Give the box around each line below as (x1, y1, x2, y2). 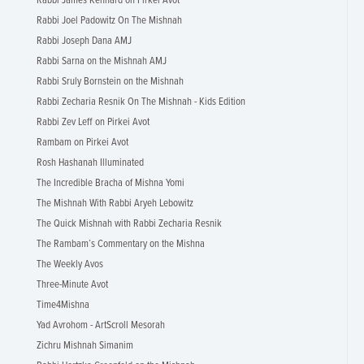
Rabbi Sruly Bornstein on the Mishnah (37, 75, 184, 89)
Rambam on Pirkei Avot (37, 136, 128, 149)
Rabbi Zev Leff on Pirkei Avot (37, 115, 149, 129)
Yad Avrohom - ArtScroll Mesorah (37, 318, 165, 332)
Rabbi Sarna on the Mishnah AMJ (37, 54, 167, 68)
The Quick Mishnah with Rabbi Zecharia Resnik (37, 217, 222, 231)
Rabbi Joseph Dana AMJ (37, 34, 132, 48)
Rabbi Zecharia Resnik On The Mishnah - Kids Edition (37, 95, 245, 109)
